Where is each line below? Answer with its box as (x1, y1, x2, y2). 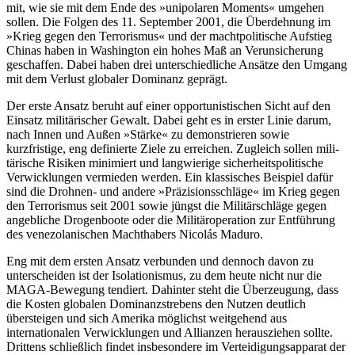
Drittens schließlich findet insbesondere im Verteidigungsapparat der (6, 339, 345, 353)
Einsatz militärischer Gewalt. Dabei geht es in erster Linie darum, (6, 113, 331, 127)
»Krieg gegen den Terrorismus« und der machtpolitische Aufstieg (6, 29, 332, 43)
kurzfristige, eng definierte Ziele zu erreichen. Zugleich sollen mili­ (6, 141, 339, 155)
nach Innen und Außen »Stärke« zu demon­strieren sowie (6, 127, 289, 141)
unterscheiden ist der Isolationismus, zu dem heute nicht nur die (6, 268, 322, 282)
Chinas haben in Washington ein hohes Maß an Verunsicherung (6, 43, 323, 57)
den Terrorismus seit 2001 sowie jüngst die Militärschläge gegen (6, 198, 326, 212)
